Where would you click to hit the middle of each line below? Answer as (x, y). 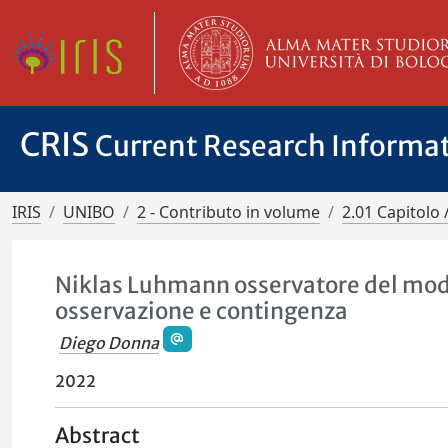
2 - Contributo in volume (228, 212)
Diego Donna (109, 343)
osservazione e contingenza (202, 311)
